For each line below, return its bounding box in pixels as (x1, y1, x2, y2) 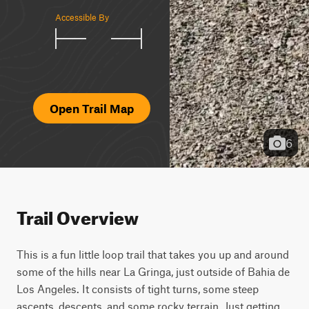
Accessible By (55, 12, 109, 23)
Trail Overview (17, 201, 139, 229)
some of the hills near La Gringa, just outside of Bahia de (17, 265, 290, 278)
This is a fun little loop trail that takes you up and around (17, 248, 289, 261)
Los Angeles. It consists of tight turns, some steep (17, 282, 259, 295)
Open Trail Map (50, 101, 134, 115)
